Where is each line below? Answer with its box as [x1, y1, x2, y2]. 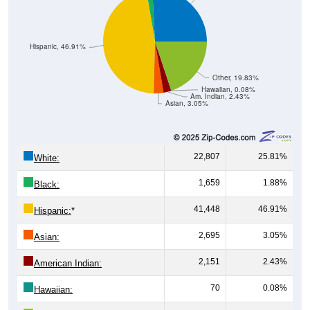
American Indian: [34, 257, 102, 268]
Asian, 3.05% [165, 98, 208, 108]
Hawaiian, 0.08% [201, 84, 255, 94]
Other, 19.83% [212, 73, 259, 82]
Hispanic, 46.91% [30, 42, 86, 51]
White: [34, 152, 60, 163]
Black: [34, 179, 60, 190]
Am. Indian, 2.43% [190, 91, 250, 101]
